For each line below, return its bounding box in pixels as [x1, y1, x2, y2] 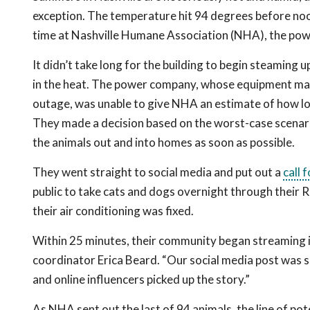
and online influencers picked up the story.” [33, 272, 250, 286]
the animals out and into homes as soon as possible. [33, 135, 295, 149]
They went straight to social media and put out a [33, 165, 283, 179]
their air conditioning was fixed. [33, 203, 194, 218]
